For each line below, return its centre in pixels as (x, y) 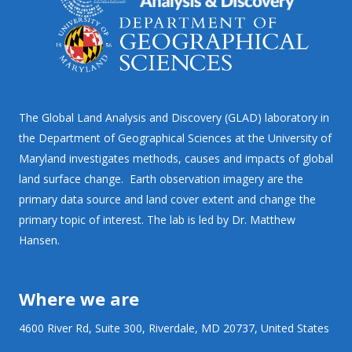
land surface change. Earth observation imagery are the (161, 178)
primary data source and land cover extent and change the (167, 199)
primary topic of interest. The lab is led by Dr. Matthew (157, 219)
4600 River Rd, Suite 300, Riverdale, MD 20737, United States (174, 328)
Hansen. (39, 240)
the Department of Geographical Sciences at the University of (175, 137)
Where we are (79, 298)
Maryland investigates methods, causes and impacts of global (176, 158)
